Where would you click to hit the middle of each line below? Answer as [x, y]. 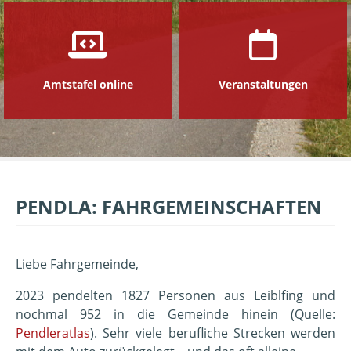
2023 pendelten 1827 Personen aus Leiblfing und [175, 295]
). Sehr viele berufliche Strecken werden [213, 333]
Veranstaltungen [263, 84]
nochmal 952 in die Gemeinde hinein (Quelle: [175, 314]
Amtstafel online [88, 84]
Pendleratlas [53, 333]
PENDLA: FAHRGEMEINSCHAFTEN [169, 206]
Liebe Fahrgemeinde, [77, 264]
